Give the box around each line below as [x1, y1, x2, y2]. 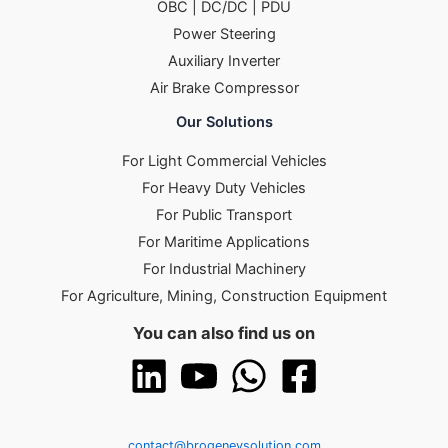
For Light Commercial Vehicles [121, 152, 327, 170]
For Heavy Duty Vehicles [142, 179, 306, 197]
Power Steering [172, 25, 276, 44]
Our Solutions [175, 113, 273, 132]
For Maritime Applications [138, 233, 310, 251]
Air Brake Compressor [149, 79, 299, 98]
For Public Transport [156, 206, 292, 224]
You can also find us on [133, 323, 315, 343]
